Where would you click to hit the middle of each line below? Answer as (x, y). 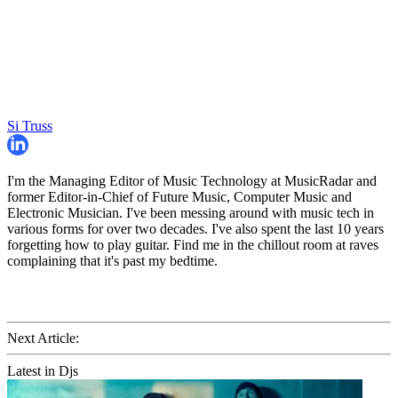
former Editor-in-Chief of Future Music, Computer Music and (179, 197)
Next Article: (43, 338)
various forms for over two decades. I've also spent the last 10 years (195, 229)
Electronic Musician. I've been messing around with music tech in (191, 213)
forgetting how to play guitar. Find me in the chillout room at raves (193, 245)
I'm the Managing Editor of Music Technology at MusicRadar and (192, 181)
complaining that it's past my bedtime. (112, 261)
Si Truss (30, 126)
